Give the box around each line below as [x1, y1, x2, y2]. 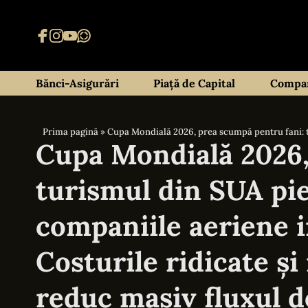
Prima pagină [43, 126, 98, 137]
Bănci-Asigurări [36, 76, 119, 90]
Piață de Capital [153, 76, 236, 90]
